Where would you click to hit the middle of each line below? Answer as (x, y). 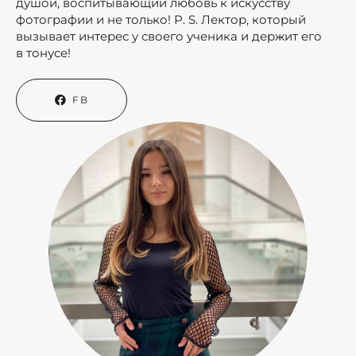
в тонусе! (46, 52)
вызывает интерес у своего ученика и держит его (169, 36)
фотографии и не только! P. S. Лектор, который (161, 19)
